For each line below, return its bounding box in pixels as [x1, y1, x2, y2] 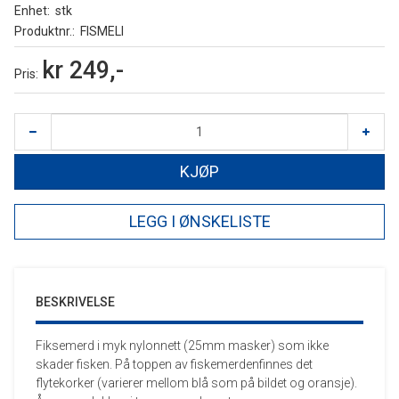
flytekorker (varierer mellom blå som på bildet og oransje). [36, 376, 357, 390]
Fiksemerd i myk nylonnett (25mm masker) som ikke [36, 338, 329, 353]
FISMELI [79, 24, 124, 38]
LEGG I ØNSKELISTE [128, 212, 271, 231]
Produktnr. [14, 24, 72, 38]
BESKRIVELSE [36, 295, 115, 309]
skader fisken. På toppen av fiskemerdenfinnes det [36, 357, 313, 371]
